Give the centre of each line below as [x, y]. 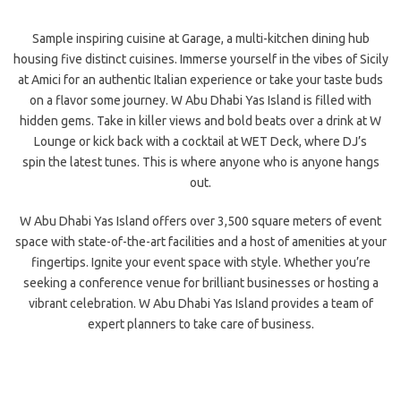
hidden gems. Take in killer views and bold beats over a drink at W [200, 121]
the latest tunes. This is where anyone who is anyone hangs [212, 162]
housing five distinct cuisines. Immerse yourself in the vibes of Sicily [200, 59]
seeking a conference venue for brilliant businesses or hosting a [200, 283]
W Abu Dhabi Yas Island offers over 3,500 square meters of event [200, 221]
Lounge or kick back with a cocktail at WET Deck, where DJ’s [200, 141]
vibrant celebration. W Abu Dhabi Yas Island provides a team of [200, 303]
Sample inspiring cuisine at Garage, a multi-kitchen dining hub [200, 38]
